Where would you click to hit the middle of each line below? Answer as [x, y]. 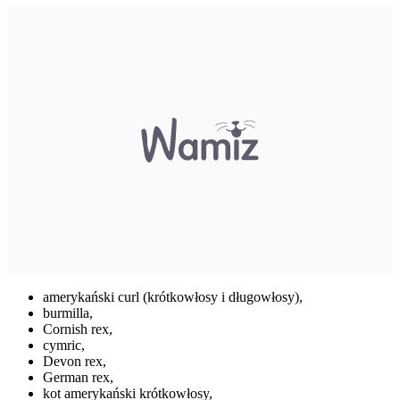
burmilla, [68, 313]
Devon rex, [75, 362]
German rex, [78, 378]
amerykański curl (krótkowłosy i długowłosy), [173, 297]
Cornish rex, [78, 329]
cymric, [64, 346]
